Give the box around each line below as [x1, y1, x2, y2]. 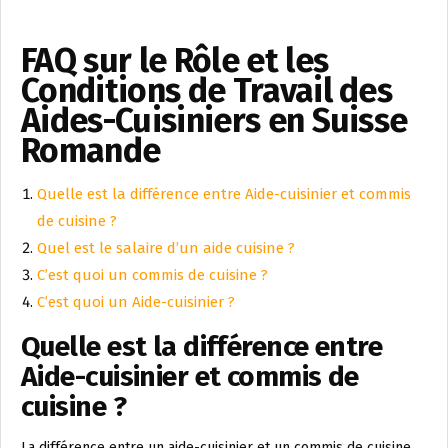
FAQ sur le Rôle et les [21, 40, 329, 82]
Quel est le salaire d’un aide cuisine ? [37, 239, 295, 258]
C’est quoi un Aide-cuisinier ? [37, 293, 235, 312]
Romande [21, 130, 161, 172]
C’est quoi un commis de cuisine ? [37, 266, 268, 285]
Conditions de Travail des [21, 70, 393, 112]
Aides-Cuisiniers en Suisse [21, 100, 408, 142]
